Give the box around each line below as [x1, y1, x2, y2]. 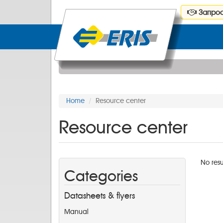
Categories [64, 167, 138, 185]
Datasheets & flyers [64, 191, 135, 201]
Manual [64, 208, 89, 216]
